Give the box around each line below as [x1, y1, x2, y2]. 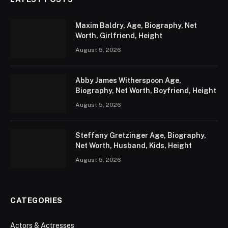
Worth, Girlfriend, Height [75, 32, 162, 40]
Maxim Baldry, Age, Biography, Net [75, 21, 197, 30]
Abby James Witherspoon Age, [75, 76, 181, 85]
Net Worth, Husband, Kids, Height [75, 141, 192, 150]
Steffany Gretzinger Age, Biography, [75, 131, 206, 140]
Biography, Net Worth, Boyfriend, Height [75, 87, 216, 95]
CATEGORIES [10, 196, 63, 205]
